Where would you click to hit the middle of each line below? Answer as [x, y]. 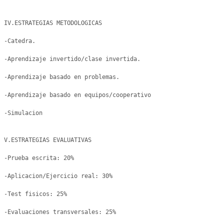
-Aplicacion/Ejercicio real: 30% [60, 176]
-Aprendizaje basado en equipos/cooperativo [77, 95]
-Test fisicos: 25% [37, 194]
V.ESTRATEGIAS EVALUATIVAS [49, 140]
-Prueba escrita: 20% [39, 158]
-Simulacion [23, 113]
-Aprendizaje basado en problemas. [62, 77]
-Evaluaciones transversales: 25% [62, 212]
